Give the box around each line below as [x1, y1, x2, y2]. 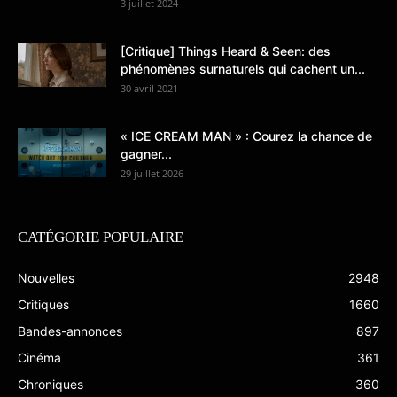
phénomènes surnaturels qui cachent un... [121, 61, 365, 76]
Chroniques [18, 377, 83, 392]
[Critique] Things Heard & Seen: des [121, 43, 331, 58]
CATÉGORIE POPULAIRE [18, 229, 183, 245]
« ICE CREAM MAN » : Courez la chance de [121, 128, 372, 144]
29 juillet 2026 [121, 167, 183, 180]
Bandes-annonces [18, 323, 122, 339]
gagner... [121, 146, 172, 161]
